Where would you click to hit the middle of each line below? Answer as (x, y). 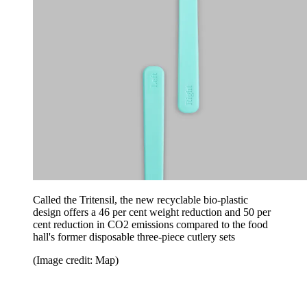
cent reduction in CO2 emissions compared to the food (150, 225)
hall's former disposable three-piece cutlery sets (134, 237)
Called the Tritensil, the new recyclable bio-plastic (140, 200)
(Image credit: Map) (76, 260)
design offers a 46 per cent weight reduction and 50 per (152, 212)
